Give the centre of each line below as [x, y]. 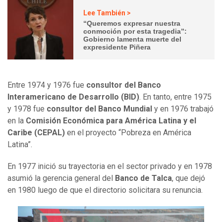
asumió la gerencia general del [61, 178]
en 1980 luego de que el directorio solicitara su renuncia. [105, 190]
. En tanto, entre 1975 [175, 97]
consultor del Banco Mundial [99, 109]
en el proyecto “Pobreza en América [128, 133]
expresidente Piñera [117, 47]
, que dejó [189, 178]
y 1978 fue [27, 109]
